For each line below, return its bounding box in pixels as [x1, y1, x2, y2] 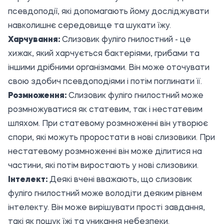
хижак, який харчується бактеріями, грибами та [8, 50, 199, 58]
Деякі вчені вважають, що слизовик [47, 176, 192, 184]
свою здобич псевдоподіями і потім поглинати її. [8, 78, 202, 86]
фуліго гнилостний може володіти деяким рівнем [8, 190, 202, 198]
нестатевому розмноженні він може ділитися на [8, 148, 202, 156]
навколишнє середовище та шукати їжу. [8, 22, 171, 30]
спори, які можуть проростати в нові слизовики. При [8, 134, 215, 142]
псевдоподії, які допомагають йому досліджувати [8, 8, 209, 16]
